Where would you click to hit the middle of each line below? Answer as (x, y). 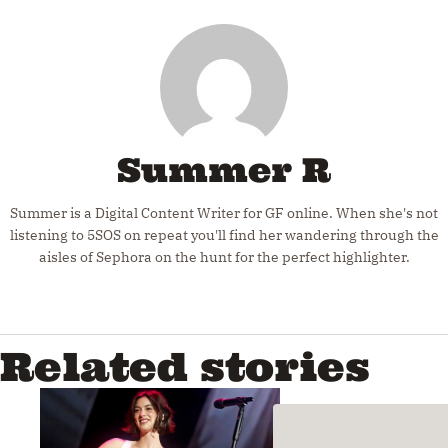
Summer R (224, 170)
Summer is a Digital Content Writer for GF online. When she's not (224, 213)
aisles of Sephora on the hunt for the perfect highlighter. (224, 257)
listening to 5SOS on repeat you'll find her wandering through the (224, 235)
